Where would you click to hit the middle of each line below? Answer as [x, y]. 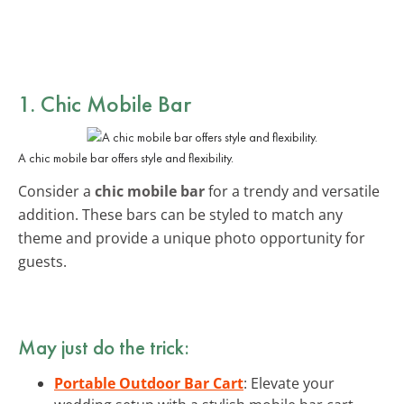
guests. [42, 261]
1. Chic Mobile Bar [105, 103]
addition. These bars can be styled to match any [180, 214]
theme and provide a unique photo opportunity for [192, 238]
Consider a [56, 191]
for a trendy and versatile [292, 191]
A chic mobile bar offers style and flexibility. [126, 157]
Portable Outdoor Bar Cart [149, 383]
